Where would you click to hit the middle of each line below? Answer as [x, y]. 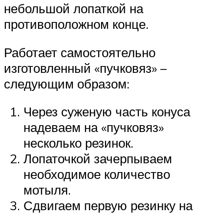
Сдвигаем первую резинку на [108, 206]
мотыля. [47, 190]
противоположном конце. [76, 24]
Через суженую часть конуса [107, 112]
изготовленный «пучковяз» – [85, 68]
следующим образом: [67, 83]
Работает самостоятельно [80, 52]
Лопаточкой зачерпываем [98, 159]
